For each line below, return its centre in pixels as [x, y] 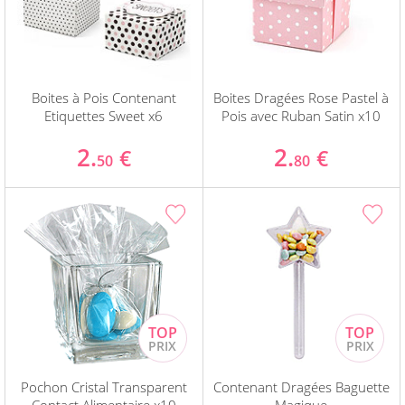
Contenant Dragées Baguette [301, 387]
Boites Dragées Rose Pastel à [301, 98]
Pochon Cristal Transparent [104, 387]
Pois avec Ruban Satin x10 [301, 116]
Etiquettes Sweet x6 [104, 116]
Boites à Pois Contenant [104, 98]
